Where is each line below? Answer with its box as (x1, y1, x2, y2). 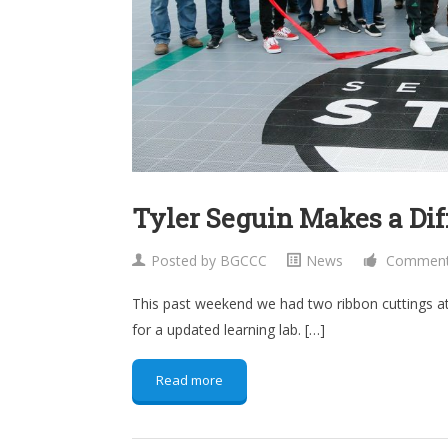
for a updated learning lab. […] (132, 320, 325, 340)
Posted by (151, 251, 220, 271)
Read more (156, 371, 223, 390)
